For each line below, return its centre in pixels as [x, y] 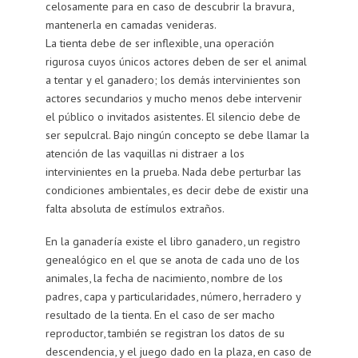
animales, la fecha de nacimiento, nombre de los [164, 277]
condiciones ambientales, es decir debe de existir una [177, 189]
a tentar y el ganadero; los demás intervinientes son [173, 79]
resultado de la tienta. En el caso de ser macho [160, 314]
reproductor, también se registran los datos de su [165, 332]
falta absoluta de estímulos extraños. [135, 208]
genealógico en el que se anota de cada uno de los [172, 259]
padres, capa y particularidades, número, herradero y [173, 296]
